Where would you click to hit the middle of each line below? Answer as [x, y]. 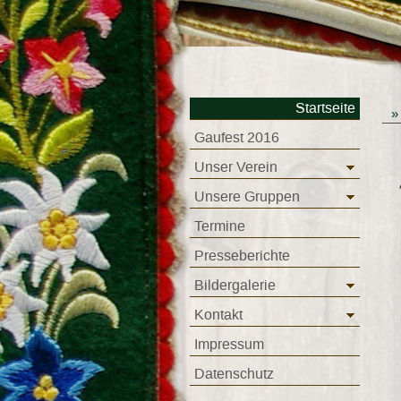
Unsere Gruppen [247, 197]
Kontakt [218, 315]
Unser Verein [236, 167]
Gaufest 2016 [237, 138]
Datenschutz [234, 374]
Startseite [325, 108]
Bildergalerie [235, 286]
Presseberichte [242, 256]
